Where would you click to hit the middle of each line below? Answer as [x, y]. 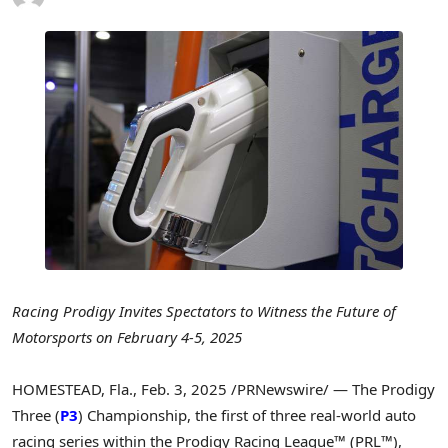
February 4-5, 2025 [179, 336]
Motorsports [54, 336]
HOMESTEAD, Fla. [72, 389]
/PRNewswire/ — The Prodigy [331, 389]
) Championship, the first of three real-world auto [247, 415]
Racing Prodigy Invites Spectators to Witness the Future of [204, 310]
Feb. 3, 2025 [184, 389]
